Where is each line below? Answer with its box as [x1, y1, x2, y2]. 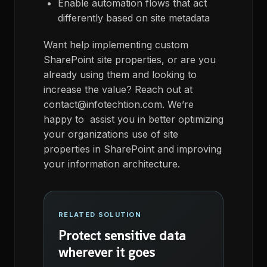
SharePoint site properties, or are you [44, 54, 216, 66]
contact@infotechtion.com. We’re [44, 98, 194, 111]
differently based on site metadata [58, 12, 210, 24]
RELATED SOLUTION [58, 210, 142, 219]
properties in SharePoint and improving [44, 143, 222, 156]
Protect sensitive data [58, 227, 186, 244]
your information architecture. [44, 158, 180, 170]
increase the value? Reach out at [44, 83, 193, 96]
